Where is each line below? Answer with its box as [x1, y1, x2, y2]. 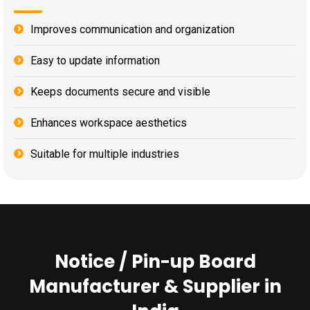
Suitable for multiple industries [30, 147, 179, 161]
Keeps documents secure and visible [30, 85, 210, 99]
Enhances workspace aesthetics [30, 116, 187, 130]
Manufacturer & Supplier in [28, 274, 282, 300]
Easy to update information [30, 54, 160, 68]
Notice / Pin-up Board [54, 249, 256, 275]
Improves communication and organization [30, 23, 235, 37]
